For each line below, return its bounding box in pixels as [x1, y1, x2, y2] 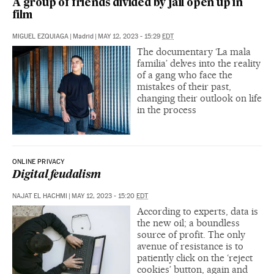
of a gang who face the [137, 69, 232, 81]
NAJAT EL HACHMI [12, 192, 67, 201]
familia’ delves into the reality [137, 57, 261, 70]
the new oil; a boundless [137, 217, 240, 229]
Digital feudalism [12, 170, 101, 181]
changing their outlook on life [137, 92, 262, 105]
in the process [137, 104, 196, 116]
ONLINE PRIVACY [12, 158, 65, 166]
